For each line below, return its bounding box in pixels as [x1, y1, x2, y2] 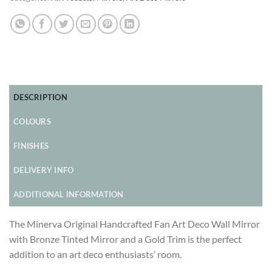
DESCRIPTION [13, 92, 67, 102]
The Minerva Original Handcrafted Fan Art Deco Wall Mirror [9, 217, 260, 229]
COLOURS [13, 116, 51, 126]
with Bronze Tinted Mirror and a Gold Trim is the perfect [9, 233, 242, 245]
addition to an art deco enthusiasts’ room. [9, 248, 182, 260]
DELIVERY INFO [13, 165, 74, 175]
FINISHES [13, 140, 49, 151]
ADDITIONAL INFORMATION [13, 189, 124, 199]
